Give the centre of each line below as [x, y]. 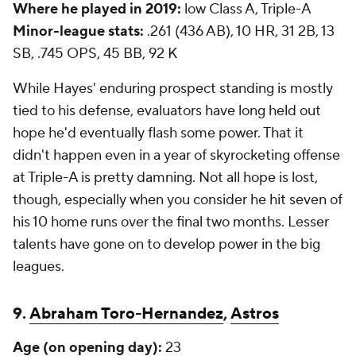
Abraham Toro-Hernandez [126, 314]
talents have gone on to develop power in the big [166, 244]
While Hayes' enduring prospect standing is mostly [173, 89]
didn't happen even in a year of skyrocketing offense [176, 155]
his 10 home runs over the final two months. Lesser [171, 222]
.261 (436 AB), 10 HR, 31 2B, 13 [239, 31]
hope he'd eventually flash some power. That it [158, 133]
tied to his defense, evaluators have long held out [167, 111]
